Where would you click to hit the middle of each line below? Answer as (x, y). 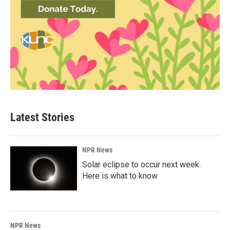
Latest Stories (42, 117)
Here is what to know (120, 176)
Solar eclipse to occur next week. (141, 165)
